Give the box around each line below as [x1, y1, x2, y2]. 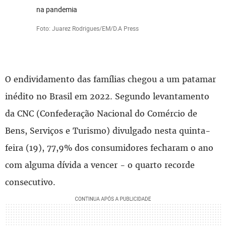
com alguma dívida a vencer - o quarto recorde [5, 159, 195, 171]
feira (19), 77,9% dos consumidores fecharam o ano [5, 142, 213, 153]
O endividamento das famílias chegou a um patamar [5, 73, 216, 85]
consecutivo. [5, 176, 55, 188]
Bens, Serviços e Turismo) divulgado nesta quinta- [5, 125, 210, 136]
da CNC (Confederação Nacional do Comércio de [5, 107, 197, 119]
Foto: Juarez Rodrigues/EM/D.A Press [36, 24, 139, 32]
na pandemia [36, 4, 78, 14]
